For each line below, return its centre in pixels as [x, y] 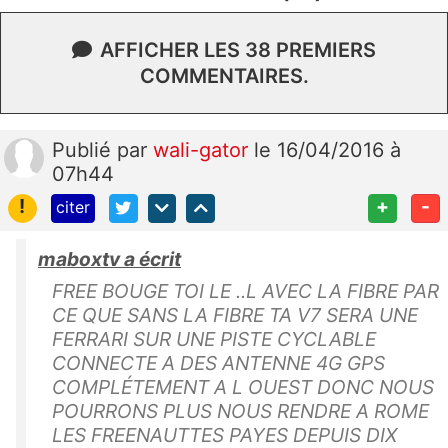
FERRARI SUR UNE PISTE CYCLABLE [214, 338]
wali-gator [203, 149]
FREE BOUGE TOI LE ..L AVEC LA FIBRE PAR [245, 290]
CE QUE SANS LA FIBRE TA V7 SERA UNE [235, 314]
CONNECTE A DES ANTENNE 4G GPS [218, 362]
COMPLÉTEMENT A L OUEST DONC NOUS [243, 386]
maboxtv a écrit [109, 258]
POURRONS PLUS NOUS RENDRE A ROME [240, 410]
